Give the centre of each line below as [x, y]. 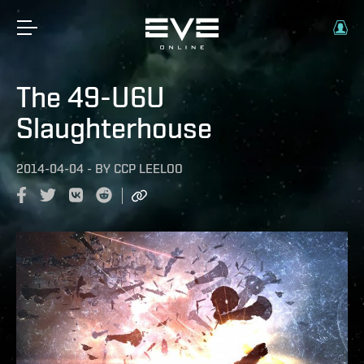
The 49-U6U [91, 97]
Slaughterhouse [114, 128]
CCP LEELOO [148, 169]
